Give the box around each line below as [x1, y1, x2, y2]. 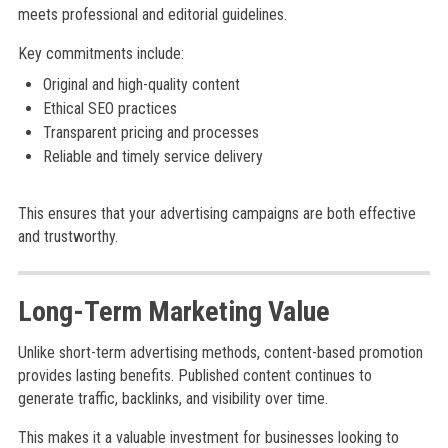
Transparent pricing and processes [42, 123, 259, 142]
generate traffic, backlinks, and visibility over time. [17, 389, 328, 408]
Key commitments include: [17, 44, 184, 63]
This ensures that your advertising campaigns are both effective [17, 204, 416, 223]
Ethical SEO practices [42, 99, 177, 118]
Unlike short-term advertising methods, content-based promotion [17, 343, 423, 362]
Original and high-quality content [42, 75, 240, 94]
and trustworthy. [17, 227, 118, 246]
